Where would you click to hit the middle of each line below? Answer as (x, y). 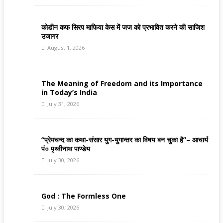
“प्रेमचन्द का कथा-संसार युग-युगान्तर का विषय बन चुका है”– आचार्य (125, 140)
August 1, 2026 (66, 48)
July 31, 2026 (63, 104)
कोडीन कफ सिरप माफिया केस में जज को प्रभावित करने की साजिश (123, 27)
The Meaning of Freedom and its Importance (122, 84)
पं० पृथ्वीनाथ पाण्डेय (66, 149)
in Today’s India (69, 93)
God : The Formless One (84, 196)
